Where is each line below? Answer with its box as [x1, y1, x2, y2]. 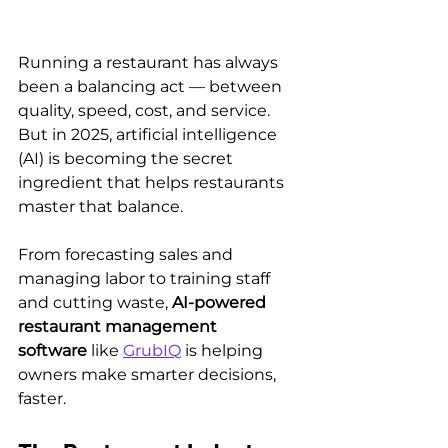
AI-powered [172, 292, 270, 312]
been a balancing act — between [18, 76, 286, 96]
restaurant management [18, 316, 221, 336]
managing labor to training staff [18, 268, 274, 288]
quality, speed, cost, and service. [18, 100, 274, 120]
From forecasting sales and [18, 244, 237, 264]
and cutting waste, [18, 292, 172, 312]
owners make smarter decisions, [18, 364, 280, 384]
